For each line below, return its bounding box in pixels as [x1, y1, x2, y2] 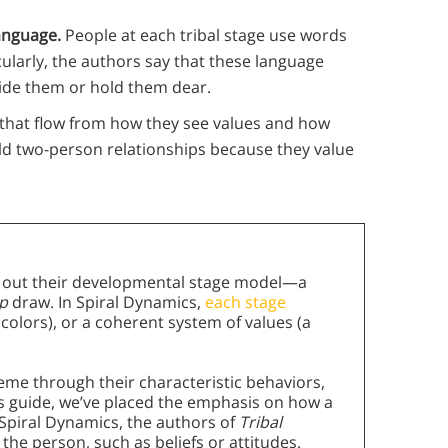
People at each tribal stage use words [65, 24, 347, 47]
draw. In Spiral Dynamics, [12, 291, 205, 314]
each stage [205, 291, 286, 314]
